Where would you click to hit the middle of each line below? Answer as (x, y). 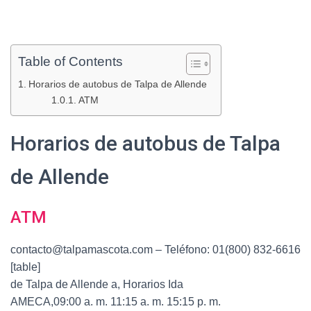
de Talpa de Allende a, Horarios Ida (97, 284)
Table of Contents (70, 62)
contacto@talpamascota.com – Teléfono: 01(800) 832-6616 (155, 250)
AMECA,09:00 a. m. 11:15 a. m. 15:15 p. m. (116, 302)
